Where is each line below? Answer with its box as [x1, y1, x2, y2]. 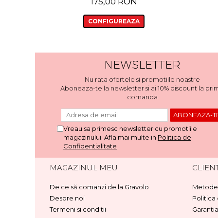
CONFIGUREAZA [88, 18, 140, 25]
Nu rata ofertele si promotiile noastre [84, 75, 200, 83]
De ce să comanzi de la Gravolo [50, 183, 149, 191]
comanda [127, 93, 158, 101]
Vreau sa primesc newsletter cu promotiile [63, 125, 197, 132]
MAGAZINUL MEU [50, 163, 118, 172]
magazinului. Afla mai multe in [63, 133, 158, 141]
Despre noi [50, 194, 85, 202]
